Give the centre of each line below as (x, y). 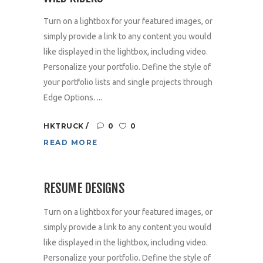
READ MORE (71, 143)
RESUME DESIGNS (84, 188)
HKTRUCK (65, 126)
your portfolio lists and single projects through (128, 82)
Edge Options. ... (73, 98)
